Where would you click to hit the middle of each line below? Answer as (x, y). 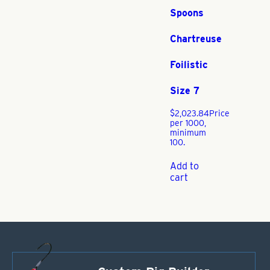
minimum (188, 132)
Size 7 (185, 90)
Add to (184, 166)
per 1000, (188, 123)
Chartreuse (196, 39)
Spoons (187, 13)
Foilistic (189, 64)
